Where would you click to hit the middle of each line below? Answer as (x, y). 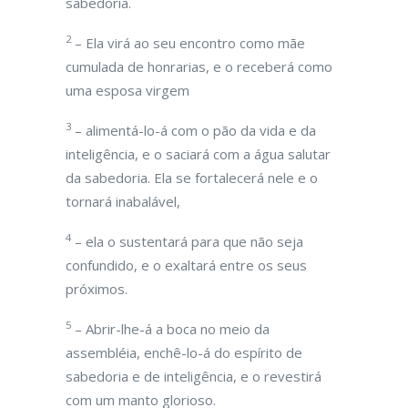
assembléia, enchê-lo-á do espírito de (184, 352)
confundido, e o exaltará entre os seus (186, 265)
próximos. (97, 289)
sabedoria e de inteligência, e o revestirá (194, 376)
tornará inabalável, (123, 201)
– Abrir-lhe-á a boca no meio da (170, 329)
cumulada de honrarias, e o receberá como (199, 66)
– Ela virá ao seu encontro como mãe (188, 43)
